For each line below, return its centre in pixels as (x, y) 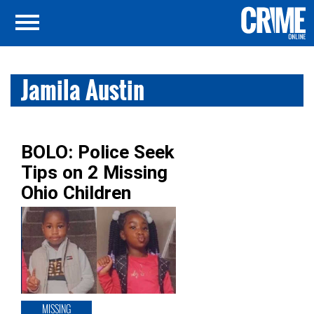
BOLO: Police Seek (98, 152)
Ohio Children (76, 193)
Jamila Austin (83, 90)
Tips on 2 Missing (94, 172)
